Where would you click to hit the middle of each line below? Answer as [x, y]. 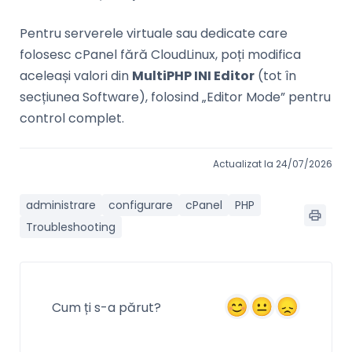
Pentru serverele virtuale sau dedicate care [154, 34]
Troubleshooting [71, 227]
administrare [61, 205]
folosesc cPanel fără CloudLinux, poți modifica [160, 55]
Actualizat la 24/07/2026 [272, 164]
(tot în [275, 76]
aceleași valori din [76, 76]
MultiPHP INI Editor [193, 76]
